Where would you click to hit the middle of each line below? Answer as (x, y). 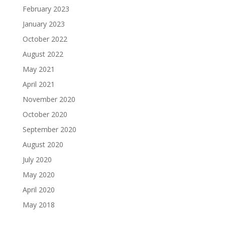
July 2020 (37, 160)
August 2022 (43, 54)
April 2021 (38, 84)
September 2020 (49, 130)
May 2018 (38, 205)
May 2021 (38, 69)
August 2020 (43, 145)
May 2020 (38, 175)
